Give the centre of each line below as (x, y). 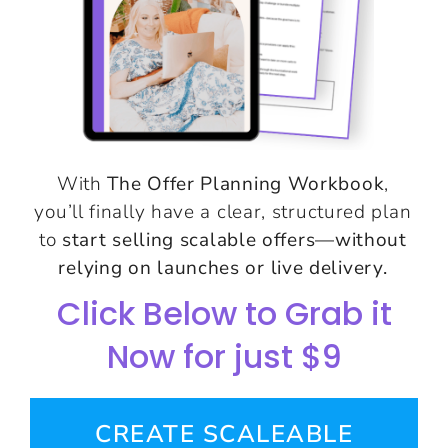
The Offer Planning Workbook (246, 183)
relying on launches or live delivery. (223, 267)
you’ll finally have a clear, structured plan (223, 211)
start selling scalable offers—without (234, 239)
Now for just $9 (224, 356)
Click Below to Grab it (224, 313)
